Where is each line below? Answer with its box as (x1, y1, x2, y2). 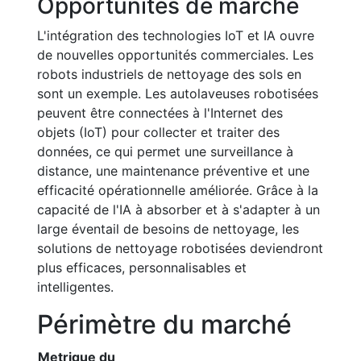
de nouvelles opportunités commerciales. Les (37, 47, 313, 63)
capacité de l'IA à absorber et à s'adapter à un (37, 201, 320, 218)
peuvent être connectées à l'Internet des (37, 105, 283, 121)
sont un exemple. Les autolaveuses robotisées (37, 85, 318, 102)
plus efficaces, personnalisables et (37, 259, 247, 276)
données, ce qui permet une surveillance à (37, 143, 293, 160)
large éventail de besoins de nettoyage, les (37, 221, 299, 237)
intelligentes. (37, 279, 114, 295)
